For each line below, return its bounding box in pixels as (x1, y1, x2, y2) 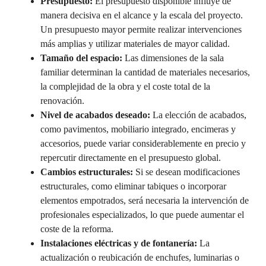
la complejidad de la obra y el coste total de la (40, 81, 210, 91)
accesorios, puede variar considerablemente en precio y (40, 138, 246, 148)
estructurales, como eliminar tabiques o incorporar (40, 180, 226, 191)
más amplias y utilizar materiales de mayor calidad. (40, 38, 230, 49)
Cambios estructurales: (40, 166, 133, 177)
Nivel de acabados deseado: (40, 109, 150, 120)
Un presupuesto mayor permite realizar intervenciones (40, 24, 242, 34)
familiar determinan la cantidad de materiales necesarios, (40, 66, 250, 77)
